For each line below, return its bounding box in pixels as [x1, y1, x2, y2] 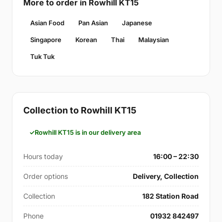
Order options [23, 172, 68, 180]
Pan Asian [78, 19, 108, 27]
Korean [75, 36, 97, 44]
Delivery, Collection [133, 172, 199, 180]
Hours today [23, 152, 63, 161]
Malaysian [138, 36, 169, 44]
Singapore [30, 36, 61, 44]
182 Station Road [142, 192, 199, 200]
